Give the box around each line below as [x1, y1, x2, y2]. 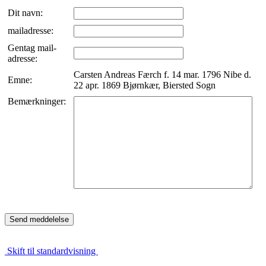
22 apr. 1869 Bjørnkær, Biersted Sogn [74, 80, 216, 91]
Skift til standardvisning [5, 246, 98, 256]
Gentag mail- [8, 43, 56, 53]
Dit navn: [8, 8, 45, 18]
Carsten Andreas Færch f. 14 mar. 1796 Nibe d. [74, 69, 251, 80]
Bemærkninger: [8, 96, 68, 107]
